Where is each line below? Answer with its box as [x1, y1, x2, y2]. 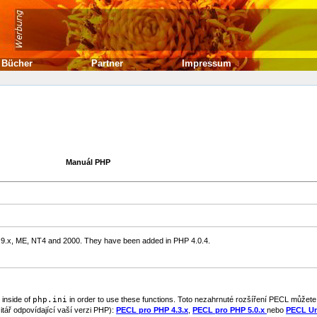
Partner [91, 58, 123, 69]
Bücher [1, 58, 33, 69]
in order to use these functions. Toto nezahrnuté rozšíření [67, 295, 269, 304]
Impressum [182, 58, 231, 69]
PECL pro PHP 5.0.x [192, 306, 267, 314]
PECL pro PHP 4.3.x [116, 306, 188, 314]
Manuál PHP [65, 158, 110, 166]
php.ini [33, 295, 67, 304]
